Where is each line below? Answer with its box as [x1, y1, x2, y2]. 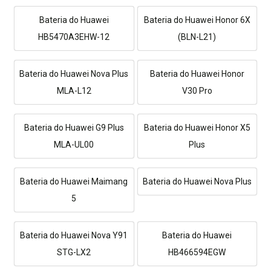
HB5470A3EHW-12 [38, 31, 110, 42]
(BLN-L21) [178, 31, 217, 42]
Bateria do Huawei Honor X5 [143, 122, 250, 132]
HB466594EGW [168, 247, 226, 257]
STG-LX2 [57, 247, 91, 257]
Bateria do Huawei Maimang [20, 176, 128, 186]
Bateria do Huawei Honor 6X [143, 15, 250, 25]
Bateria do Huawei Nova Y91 [20, 230, 128, 240]
